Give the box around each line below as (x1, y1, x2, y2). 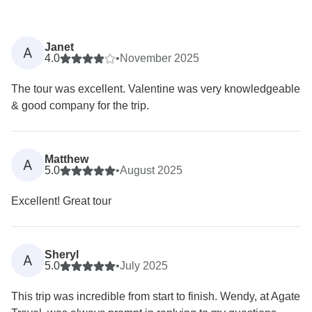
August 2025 (120, 164, 182, 177)
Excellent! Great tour (11, 195, 111, 208)
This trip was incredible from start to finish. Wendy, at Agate (11, 290, 300, 303)
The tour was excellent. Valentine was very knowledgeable (11, 83, 300, 95)
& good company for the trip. (11, 100, 149, 112)
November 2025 (120, 52, 199, 65)
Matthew (45, 153, 88, 166)
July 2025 (120, 260, 168, 272)
